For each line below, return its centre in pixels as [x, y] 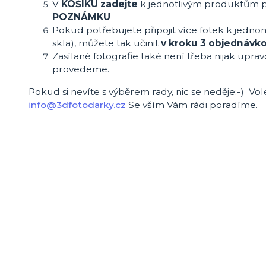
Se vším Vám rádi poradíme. [192, 104]
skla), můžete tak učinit [107, 43]
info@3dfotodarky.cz [77, 104]
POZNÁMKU [83, 17]
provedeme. [81, 69]
